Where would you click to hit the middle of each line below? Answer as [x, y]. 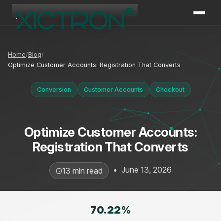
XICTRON [45, 23]
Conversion [54, 90]
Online [40, 33]
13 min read [83, 171]
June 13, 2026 [147, 170]
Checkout [170, 90]
